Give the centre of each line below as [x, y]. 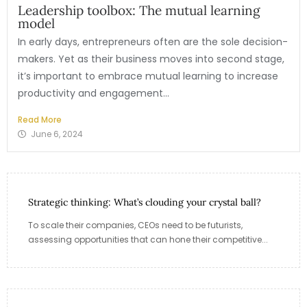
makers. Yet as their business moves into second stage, [151, 59]
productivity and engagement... [94, 93]
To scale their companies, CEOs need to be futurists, [135, 225]
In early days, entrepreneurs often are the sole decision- [153, 41]
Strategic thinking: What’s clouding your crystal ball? [145, 202]
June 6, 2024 [57, 134]
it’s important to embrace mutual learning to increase [148, 76]
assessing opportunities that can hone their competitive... [148, 239]
